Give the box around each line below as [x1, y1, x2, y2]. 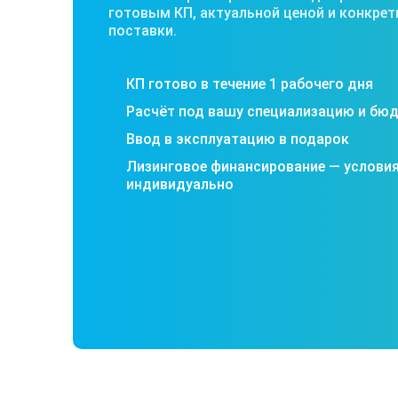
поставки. [108, 21, 177, 39]
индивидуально [126, 175, 234, 193]
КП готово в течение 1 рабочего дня [126, 75, 373, 92]
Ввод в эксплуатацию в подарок [126, 130, 349, 147]
